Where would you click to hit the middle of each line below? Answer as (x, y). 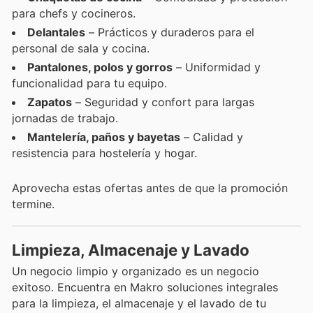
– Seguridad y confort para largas (163, 102)
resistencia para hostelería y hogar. (104, 153)
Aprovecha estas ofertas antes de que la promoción (150, 188)
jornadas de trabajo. (65, 118)
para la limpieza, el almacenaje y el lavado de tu (139, 304)
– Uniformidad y (217, 67)
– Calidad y (212, 137)
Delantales (56, 32)
